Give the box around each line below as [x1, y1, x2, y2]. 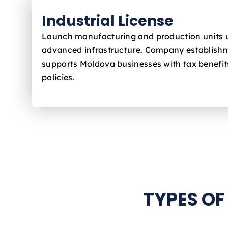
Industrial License [42, 11, 174, 31]
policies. [42, 72, 75, 82]
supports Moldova [42, 58, 115, 69]
